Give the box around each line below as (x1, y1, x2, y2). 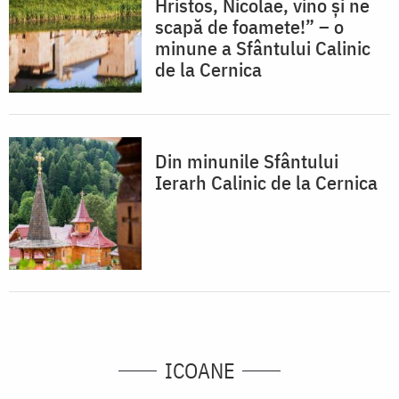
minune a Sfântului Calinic (155, 35, 370, 61)
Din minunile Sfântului (155, 148, 338, 175)
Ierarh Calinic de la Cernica (155, 169, 378, 196)
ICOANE (164, 356, 235, 386)
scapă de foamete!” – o (155, 13, 344, 40)
